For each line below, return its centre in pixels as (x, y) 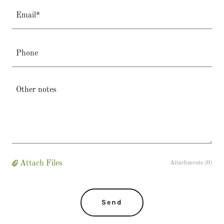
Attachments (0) (191, 163)
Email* (28, 16)
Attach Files (41, 163)
